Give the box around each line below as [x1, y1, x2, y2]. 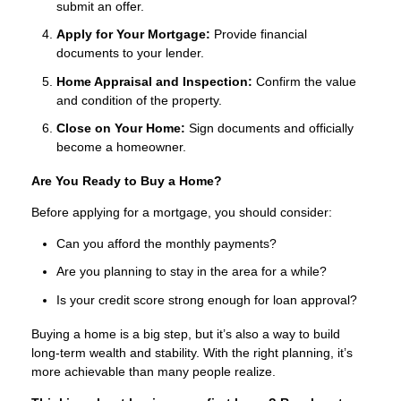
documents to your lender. [56, 46, 204, 61]
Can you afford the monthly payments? [56, 235, 277, 251]
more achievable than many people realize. [31, 363, 276, 379]
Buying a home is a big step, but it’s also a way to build [31, 326, 340, 341]
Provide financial [210, 27, 307, 42]
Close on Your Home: [56, 121, 185, 136]
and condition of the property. [56, 92, 222, 107]
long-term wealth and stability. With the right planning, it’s [31, 345, 353, 360]
